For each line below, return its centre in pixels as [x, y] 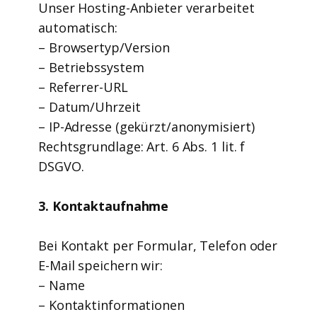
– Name [62, 285]
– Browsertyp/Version [104, 47]
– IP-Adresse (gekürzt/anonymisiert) [148, 127]
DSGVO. [63, 166]
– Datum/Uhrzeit [90, 107]
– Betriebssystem [91, 67]
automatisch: [78, 28]
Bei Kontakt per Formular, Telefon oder [158, 246]
